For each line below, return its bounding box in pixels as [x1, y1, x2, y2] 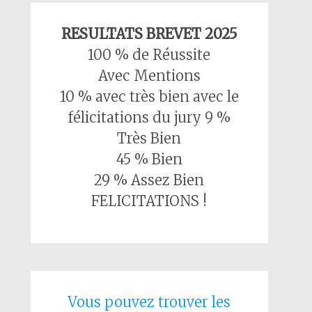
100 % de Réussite [88, 46, 211, 63]
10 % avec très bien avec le [59, 88, 239, 105]
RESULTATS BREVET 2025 [61, 25, 237, 42]
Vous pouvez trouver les [68, 293, 231, 311]
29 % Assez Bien [94, 171, 205, 189]
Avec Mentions [97, 67, 201, 84]
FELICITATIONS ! [91, 192, 208, 210]
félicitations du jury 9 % [68, 109, 231, 126]
